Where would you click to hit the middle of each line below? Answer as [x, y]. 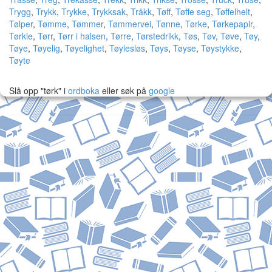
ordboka [83, 90]
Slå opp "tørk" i [37, 90]
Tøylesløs [127, 48]
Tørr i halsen [82, 36]
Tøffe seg [193, 12]
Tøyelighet [85, 48]
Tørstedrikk [157, 36]
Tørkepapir [232, 24]
